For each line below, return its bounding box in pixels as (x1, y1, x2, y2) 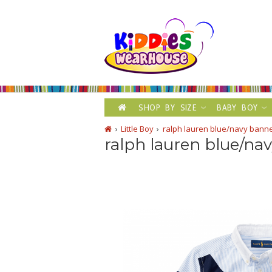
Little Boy (120, 123, 154, 134)
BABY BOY (217, 102, 258, 113)
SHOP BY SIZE (138, 102, 197, 113)
